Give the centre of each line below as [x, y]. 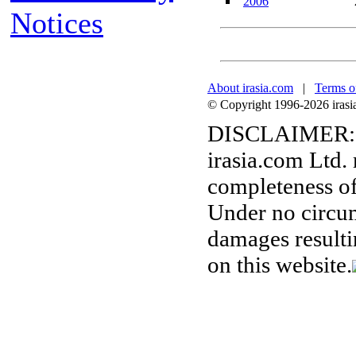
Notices [57, 23]
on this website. [280, 265]
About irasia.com [250, 88]
